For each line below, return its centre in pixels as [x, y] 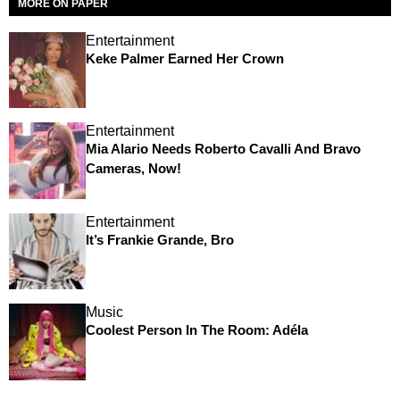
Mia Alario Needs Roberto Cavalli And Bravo [223, 149]
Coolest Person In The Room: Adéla [196, 330]
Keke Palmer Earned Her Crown [184, 58]
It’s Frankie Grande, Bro [159, 239]
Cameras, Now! [133, 169]
